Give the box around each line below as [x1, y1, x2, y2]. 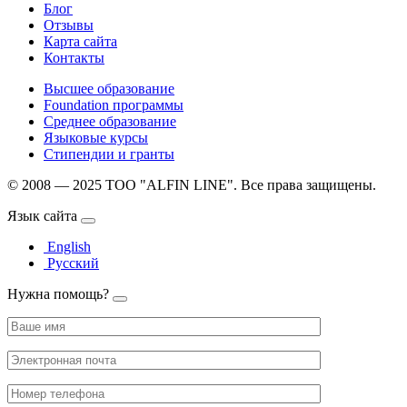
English [47, 238, 91, 254]
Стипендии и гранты [44, 145, 174, 162]
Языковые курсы [44, 129, 148, 145]
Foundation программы [44, 96, 184, 113]
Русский [47, 254, 99, 271]
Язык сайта [7, 207, 77, 223]
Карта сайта [44, 33, 117, 49]
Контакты [44, 49, 104, 65]
